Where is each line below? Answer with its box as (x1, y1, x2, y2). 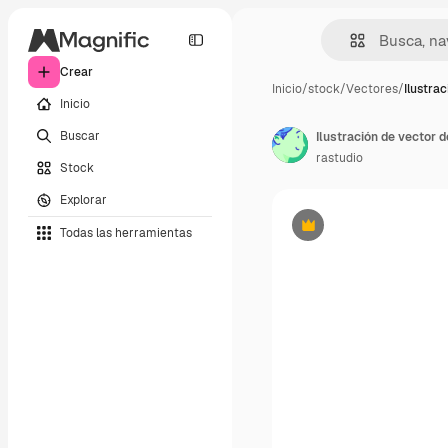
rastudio (316, 150, 363, 166)
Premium (306, 224, 359, 241)
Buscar (60, 127, 100, 144)
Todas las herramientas (60, 224, 192, 241)
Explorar (60, 191, 107, 208)
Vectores (346, 81, 398, 97)
